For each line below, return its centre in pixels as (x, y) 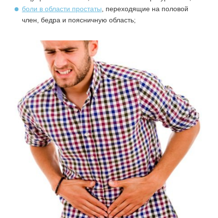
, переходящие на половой (145, 9)
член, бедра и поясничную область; (79, 20)
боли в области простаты (62, 9)
